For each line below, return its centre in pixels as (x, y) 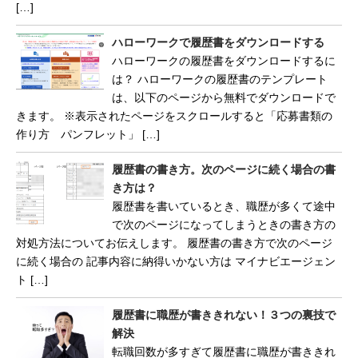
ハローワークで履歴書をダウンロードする (218, 42)
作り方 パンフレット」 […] (88, 134)
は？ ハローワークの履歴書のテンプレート (220, 79)
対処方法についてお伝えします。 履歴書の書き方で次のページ (174, 243)
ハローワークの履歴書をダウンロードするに (224, 60)
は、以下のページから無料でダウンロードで (224, 97)
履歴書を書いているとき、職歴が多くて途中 (224, 206)
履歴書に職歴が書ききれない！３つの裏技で (224, 314)
